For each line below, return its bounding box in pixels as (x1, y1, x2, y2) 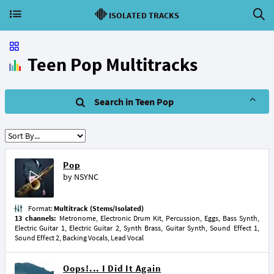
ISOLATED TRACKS (109, 10, 179, 21)
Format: (28, 204, 54, 213)
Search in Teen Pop (94, 95, 174, 108)
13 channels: (15, 213, 59, 223)
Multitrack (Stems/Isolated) (54, 204, 144, 213)
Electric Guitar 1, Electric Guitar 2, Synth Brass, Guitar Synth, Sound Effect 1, (15, 223, 259, 232)
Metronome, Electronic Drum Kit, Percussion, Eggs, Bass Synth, (59, 213, 259, 223)
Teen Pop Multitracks (28, 53, 198, 76)
